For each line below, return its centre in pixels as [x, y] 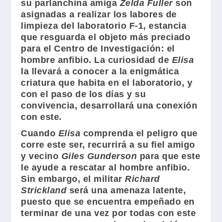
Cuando [40, 133]
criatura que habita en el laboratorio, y [107, 83]
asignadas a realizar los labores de [99, 14]
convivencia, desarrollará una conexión [109, 106]
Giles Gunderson [98, 156]
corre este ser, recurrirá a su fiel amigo [108, 145]
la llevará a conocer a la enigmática [100, 71]
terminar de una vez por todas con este [109, 213]
